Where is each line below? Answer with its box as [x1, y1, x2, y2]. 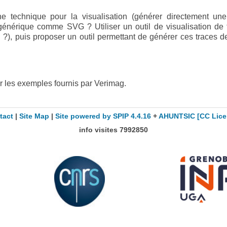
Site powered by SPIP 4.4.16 [55, 112, 151, 120]
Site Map [19, 112, 49, 120]
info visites [79, 126, 120, 134]
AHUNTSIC [158, 112, 195, 120]
